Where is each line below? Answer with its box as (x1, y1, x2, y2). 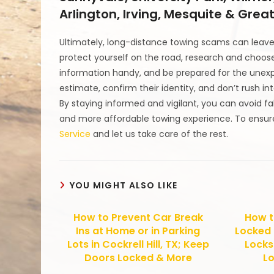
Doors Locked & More (84, 251, 192, 265)
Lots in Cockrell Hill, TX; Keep (67, 237, 209, 252)
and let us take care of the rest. (91, 128, 229, 141)
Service (59, 128, 91, 141)
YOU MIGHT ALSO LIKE (69, 179, 178, 192)
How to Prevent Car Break (73, 210, 203, 225)
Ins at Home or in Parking (76, 224, 201, 239)
